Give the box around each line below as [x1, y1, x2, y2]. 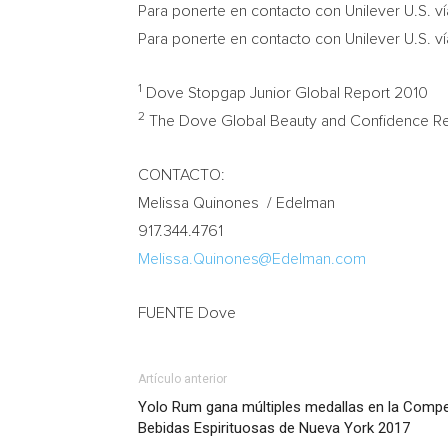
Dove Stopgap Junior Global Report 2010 [142, 85, 428, 101]
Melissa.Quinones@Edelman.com [138, 251, 366, 267]
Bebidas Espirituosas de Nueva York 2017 [138, 419, 410, 437]
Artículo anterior [138, 372, 227, 386]
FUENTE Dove [138, 305, 236, 321]
